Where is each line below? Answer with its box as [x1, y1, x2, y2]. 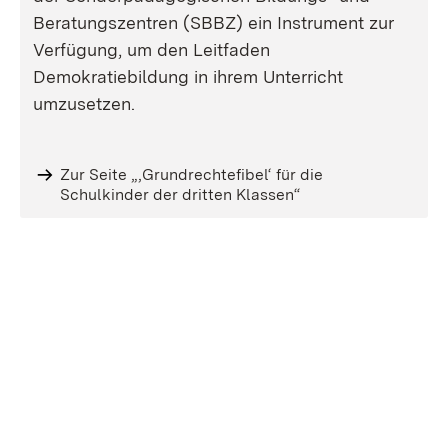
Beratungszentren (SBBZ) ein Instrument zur [33, 12, 394, 33]
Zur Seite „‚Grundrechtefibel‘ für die [59, 165, 323, 184]
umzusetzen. [33, 93, 135, 114]
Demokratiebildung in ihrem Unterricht [33, 66, 343, 87]
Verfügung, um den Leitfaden [33, 39, 270, 60]
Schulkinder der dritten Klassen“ [59, 185, 300, 204]
